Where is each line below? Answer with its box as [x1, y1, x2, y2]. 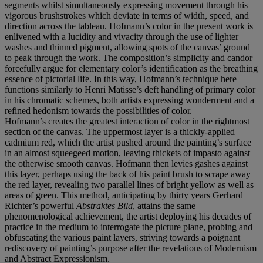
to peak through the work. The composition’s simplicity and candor [5, 52, 252, 63]
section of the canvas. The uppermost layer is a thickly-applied [5, 126, 235, 137]
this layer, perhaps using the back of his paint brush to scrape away [5, 168, 251, 179]
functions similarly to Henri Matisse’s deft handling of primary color [5, 84, 255, 95]
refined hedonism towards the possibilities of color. [5, 105, 192, 116]
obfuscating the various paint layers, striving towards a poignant [5, 232, 240, 242]
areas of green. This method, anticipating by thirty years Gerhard [5, 190, 243, 200]
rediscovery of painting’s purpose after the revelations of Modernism [5, 242, 257, 253]
